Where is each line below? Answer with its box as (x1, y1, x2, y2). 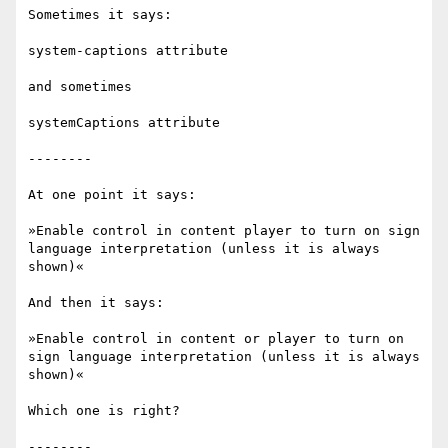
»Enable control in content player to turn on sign (28, 223, 420, 239)
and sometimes (28, 79, 132, 95)
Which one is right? (28, 403, 180, 419)
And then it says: (28, 295, 164, 311)
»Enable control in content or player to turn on (28, 331, 404, 347)
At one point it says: (28, 187, 196, 203)
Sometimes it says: (28, 7, 172, 23)
